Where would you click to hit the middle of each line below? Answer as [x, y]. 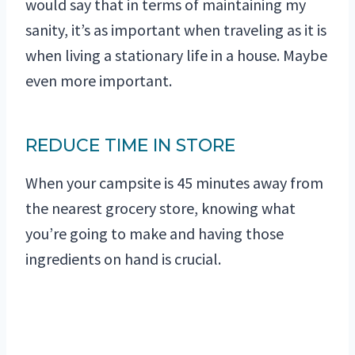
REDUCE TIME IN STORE [130, 146]
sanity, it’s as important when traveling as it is [176, 30]
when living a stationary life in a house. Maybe [176, 55]
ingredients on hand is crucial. [123, 259]
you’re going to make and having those [155, 234]
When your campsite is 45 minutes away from [174, 183]
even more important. [99, 81]
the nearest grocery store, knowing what [160, 208]
